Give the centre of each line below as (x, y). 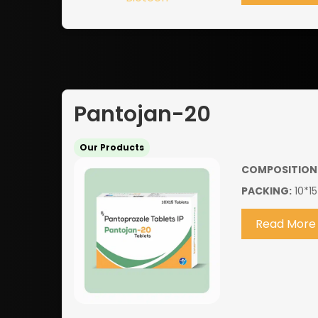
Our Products (112, 148)
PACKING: (266, 191)
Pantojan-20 (142, 115)
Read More (285, 224)
